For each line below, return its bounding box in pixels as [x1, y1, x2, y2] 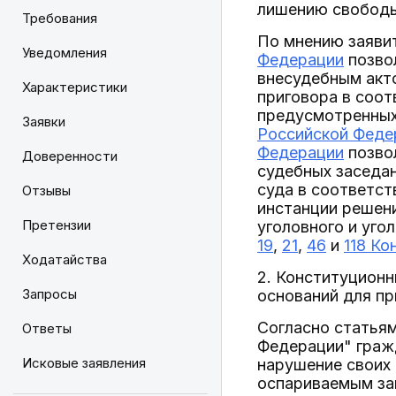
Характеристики [22, 79, 127, 95]
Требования [22, 10, 97, 27]
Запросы [22, 286, 77, 302]
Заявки [22, 113, 65, 130]
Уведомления [22, 44, 107, 61]
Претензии [22, 217, 91, 233]
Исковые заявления [22, 354, 146, 371]
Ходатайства [22, 251, 107, 268]
